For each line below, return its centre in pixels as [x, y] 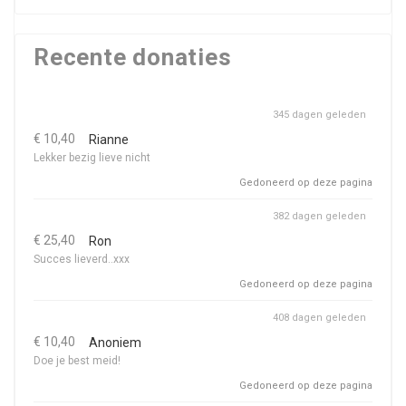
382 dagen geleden [319, 216]
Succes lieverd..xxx [82, 259]
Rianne [109, 140]
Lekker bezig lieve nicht [92, 158]
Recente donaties [133, 57]
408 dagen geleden [319, 318]
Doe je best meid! [77, 361]
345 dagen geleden [319, 115]
